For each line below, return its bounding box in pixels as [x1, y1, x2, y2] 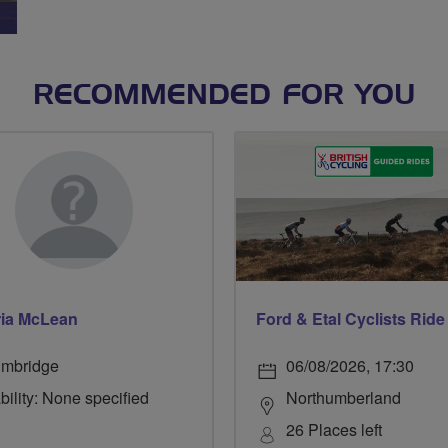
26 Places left [286, 417, 382, 441]
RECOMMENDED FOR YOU [32, 81, 416, 110]
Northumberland [286, 385, 401, 409]
